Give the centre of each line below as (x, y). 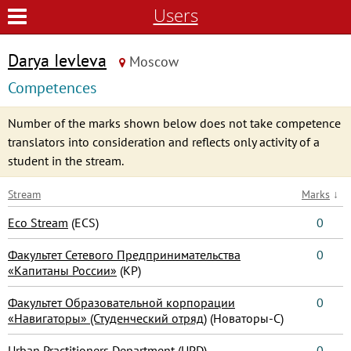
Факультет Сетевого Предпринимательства (124, 254)
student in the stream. (66, 160)
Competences (52, 87)
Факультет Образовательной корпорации (121, 302)
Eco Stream (38, 222)
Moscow (154, 61)
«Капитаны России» (62, 270)
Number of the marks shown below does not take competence (174, 123)
